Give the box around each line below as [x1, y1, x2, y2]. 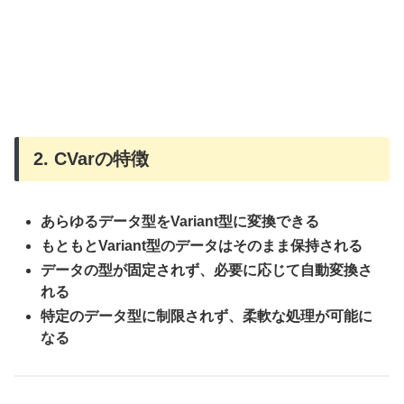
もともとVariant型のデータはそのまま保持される [41, 237, 363, 253]
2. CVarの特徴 [33, 149, 149, 170]
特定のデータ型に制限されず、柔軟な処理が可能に [41, 308, 373, 325]
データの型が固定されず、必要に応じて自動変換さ [41, 262, 373, 278]
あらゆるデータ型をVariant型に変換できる [41, 213, 320, 229]
